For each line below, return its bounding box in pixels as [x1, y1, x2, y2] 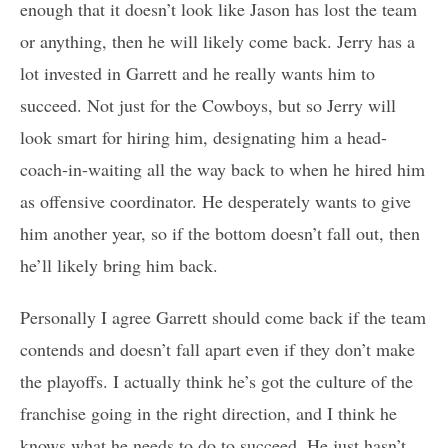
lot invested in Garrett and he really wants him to [20, 60, 375, 85]
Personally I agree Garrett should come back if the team [20, 304, 426, 329]
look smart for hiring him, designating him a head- [20, 124, 387, 149]
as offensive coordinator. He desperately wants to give [20, 188, 411, 213]
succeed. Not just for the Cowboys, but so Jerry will [20, 92, 396, 117]
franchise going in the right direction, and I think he [20, 400, 397, 425]
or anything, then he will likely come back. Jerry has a [20, 28, 415, 53]
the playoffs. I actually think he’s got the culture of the [20, 368, 413, 393]
